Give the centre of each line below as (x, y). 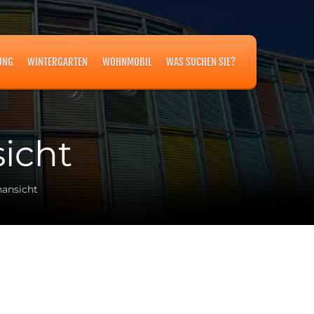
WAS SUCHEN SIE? (200, 62)
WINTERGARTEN (58, 62)
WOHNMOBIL (127, 62)
